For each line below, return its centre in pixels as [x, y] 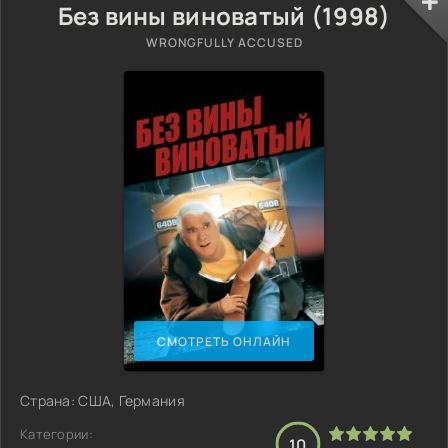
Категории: [56, 434]
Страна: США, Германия [102, 400]
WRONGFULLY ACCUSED [224, 42]
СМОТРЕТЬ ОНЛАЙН [224, 341]
